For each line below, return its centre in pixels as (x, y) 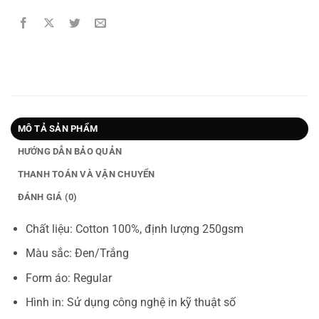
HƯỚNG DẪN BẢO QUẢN (70, 151)
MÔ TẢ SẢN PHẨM (58, 128)
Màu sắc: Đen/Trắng (77, 253)
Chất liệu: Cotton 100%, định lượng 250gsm (134, 229)
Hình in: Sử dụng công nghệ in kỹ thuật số (130, 303)
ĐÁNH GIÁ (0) (47, 197)
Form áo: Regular (68, 278)
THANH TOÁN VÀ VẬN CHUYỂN (86, 174)
